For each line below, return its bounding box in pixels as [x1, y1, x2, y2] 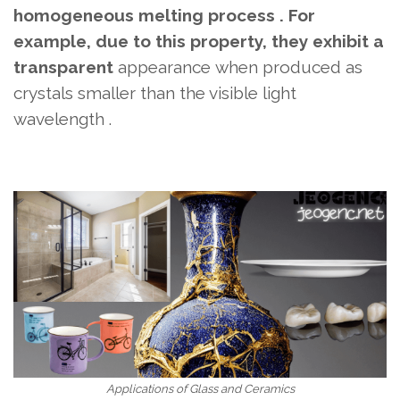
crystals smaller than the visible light [13, 82, 296, 103]
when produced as [215, 56, 362, 77]
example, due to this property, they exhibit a [13, 30, 384, 51]
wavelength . [13, 108, 112, 129]
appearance [113, 56, 215, 77]
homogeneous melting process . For [13, 4, 315, 25]
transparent [13, 56, 113, 77]
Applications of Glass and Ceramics [105, 381, 295, 396]
